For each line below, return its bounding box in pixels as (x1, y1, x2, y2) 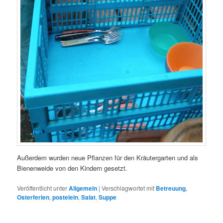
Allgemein (69, 184, 98, 193)
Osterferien (17, 193, 50, 202)
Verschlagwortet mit (102, 184, 155, 193)
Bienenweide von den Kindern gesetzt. (17, 163, 128, 173)
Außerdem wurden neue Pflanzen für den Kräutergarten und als (17, 153, 199, 163)
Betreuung (156, 184, 186, 193)
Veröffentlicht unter (17, 184, 68, 193)
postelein (52, 193, 79, 202)
